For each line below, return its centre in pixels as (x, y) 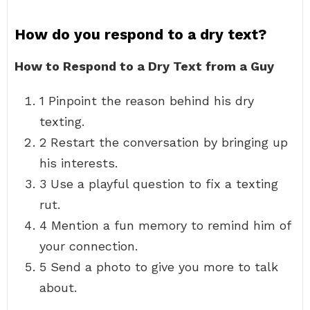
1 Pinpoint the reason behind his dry (147, 101)
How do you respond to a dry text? (140, 34)
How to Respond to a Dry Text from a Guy (144, 66)
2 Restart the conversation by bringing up (164, 142)
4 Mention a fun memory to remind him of (165, 225)
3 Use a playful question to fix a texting (159, 184)
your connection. (89, 246)
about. (58, 288)
